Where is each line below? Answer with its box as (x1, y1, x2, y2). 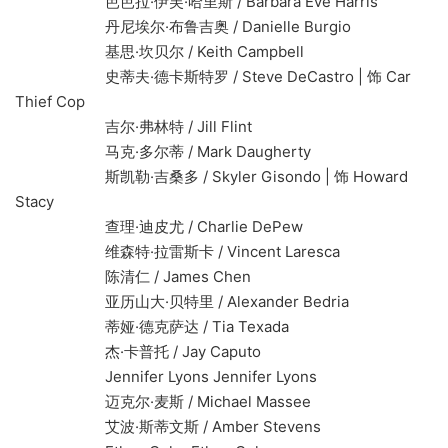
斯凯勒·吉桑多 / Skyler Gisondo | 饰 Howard (15, 167, 408, 187)
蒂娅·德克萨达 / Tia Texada (15, 317, 289, 337)
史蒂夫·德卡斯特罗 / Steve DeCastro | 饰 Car (15, 67, 411, 87)
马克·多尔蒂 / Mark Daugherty (15, 142, 311, 162)
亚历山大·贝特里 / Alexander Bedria (15, 292, 349, 312)
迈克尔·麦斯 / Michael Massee (15, 392, 311, 412)
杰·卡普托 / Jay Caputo (15, 342, 261, 362)
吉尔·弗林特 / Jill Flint (15, 117, 252, 137)
